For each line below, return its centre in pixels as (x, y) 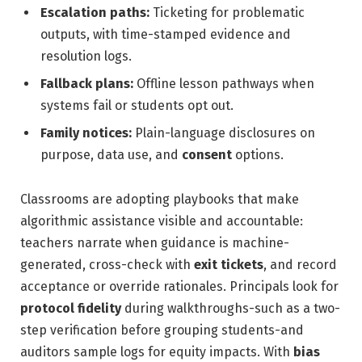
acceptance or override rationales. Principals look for (179, 287)
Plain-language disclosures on (223, 133)
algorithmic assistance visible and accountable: (162, 221)
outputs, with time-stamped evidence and (166, 34)
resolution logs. (86, 56)
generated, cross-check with (107, 265)
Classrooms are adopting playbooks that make (160, 200)
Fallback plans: (87, 83)
